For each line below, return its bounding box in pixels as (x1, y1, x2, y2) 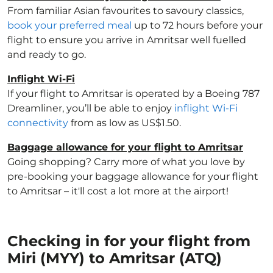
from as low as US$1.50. (68, 117, 181, 129)
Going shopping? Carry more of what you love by (7, 156, 245, 168)
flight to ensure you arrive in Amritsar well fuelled (7, 34, 246, 46)
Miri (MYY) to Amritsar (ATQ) (7, 249, 222, 267)
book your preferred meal (7, 19, 132, 31)
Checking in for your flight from (7, 232, 250, 250)
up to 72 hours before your (132, 19, 263, 31)
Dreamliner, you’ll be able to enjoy (7, 102, 174, 114)
